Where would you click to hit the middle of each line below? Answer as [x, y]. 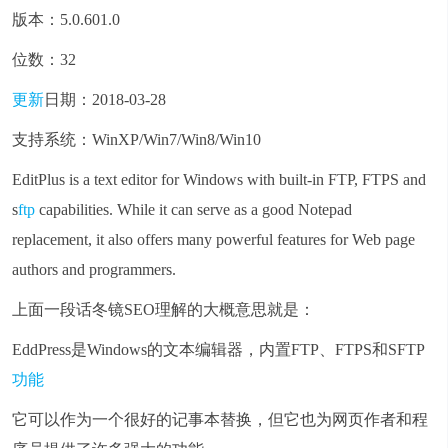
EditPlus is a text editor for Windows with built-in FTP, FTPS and [219, 179]
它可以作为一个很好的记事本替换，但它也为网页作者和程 [220, 419]
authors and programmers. [94, 269]
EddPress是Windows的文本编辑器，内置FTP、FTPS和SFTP [218, 349]
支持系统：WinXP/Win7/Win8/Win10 [136, 139]
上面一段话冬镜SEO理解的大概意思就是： [163, 309]
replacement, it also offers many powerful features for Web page [213, 239]
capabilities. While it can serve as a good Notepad [193, 209]
